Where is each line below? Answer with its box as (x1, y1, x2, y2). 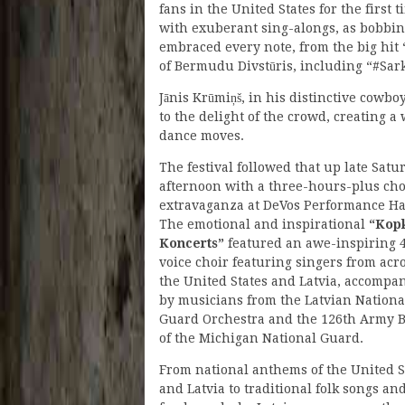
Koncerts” (159, 235, 224, 250)
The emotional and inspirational (159, 216, 369, 231)
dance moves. (159, 127, 244, 143)
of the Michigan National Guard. (159, 330, 363, 345)
